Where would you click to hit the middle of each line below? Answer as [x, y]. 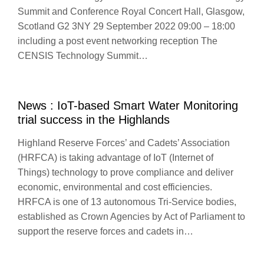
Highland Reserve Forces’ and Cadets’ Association [124, 143]
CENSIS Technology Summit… [83, 56]
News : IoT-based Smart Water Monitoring [128, 105]
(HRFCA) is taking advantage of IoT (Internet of [115, 158]
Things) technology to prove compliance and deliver [126, 172]
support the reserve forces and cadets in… [105, 231]
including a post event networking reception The [118, 41]
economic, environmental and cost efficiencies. [115, 187]
